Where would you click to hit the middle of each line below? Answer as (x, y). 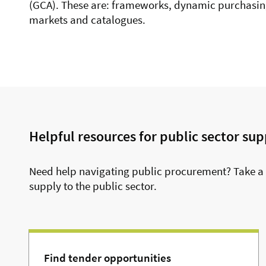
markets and (60, 20)
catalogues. (118, 20)
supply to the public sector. (93, 186)
